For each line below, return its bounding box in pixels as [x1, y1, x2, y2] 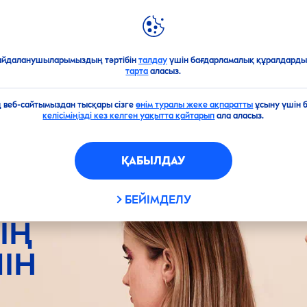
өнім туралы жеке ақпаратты [136, 100, 254, 110]
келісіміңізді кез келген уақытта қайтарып [42, 111, 215, 121]
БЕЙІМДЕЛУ [125, 193, 192, 206]
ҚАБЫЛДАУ [121, 153, 186, 167]
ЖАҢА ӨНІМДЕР [10, 18, 107, 33]
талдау [138, 56, 167, 65]
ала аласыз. [214, 111, 265, 121]
